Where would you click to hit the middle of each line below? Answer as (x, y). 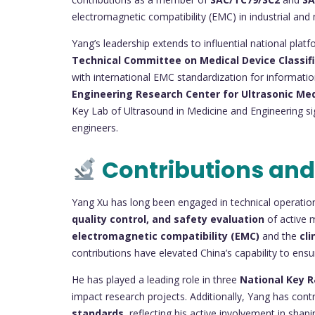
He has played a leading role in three (156, 279)
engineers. (95, 127)
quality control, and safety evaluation (168, 219)
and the (279, 236)
